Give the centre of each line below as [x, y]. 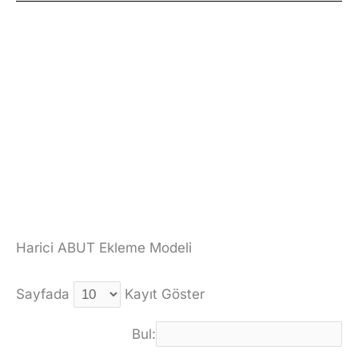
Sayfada [45, 294]
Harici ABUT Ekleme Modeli [104, 248]
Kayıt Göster [163, 294]
